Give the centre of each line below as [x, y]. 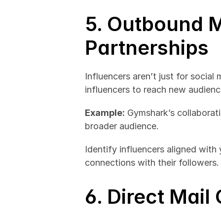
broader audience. [122, 126]
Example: [105, 113]
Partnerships [147, 48]
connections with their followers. [152, 163]
